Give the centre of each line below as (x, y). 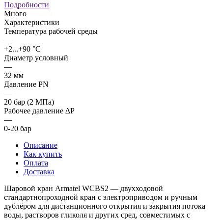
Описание (41, 145)
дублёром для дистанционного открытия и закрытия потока (105, 206)
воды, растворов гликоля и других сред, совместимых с (97, 215)
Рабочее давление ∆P (39, 110)
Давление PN (26, 84)
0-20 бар (18, 128)
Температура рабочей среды (51, 31)
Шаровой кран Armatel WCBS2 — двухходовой (83, 188)
